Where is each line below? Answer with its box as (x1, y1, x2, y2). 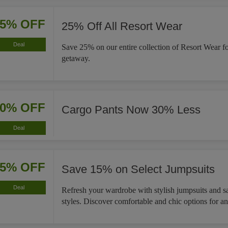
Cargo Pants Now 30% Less (61, 103, 201, 116)
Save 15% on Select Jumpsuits (61, 163, 215, 176)
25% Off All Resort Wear (61, 20, 182, 33)
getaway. (61, 54, 90, 63)
